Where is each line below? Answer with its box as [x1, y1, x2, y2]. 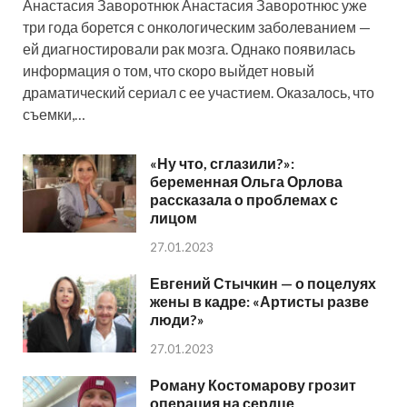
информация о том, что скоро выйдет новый [23, 61, 314, 79]
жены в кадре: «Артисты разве [150, 292, 369, 310]
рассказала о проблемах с [150, 190, 338, 208]
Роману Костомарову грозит [150, 375, 356, 393]
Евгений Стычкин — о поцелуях [150, 273, 376, 292]
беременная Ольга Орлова [150, 172, 342, 190]
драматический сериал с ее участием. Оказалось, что [23, 83, 374, 101]
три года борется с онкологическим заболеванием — [23, 17, 371, 35]
